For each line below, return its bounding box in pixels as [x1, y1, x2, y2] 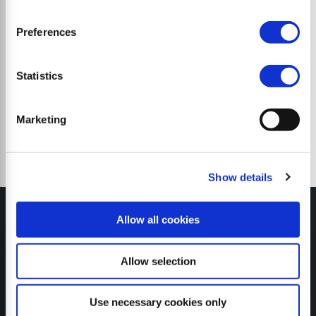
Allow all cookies [116, 213, 200, 226]
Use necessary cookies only [90, 296, 226, 308]
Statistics [16, 69, 63, 82]
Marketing [16, 113, 66, 126]
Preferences [16, 25, 77, 38]
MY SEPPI [131, 265, 185, 279]
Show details [208, 171, 273, 183]
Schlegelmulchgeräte [102, 44, 214, 58]
